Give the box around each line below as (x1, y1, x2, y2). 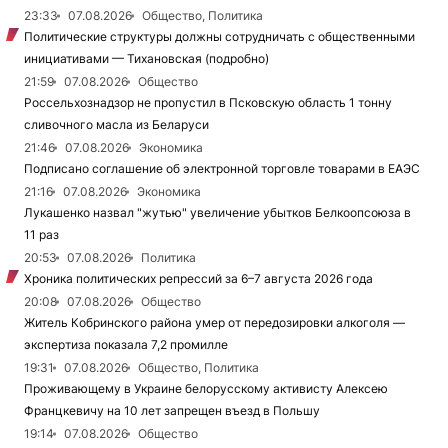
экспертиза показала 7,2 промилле (24, 336, 228, 352)
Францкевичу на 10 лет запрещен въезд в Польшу (24, 402, 320, 418)
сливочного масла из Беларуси (24, 116, 209, 132)
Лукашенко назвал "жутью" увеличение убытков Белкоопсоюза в (24, 204, 411, 220)
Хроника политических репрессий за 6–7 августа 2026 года (24, 270, 373, 286)
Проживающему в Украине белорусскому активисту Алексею (24, 380, 388, 396)
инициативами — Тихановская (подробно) (24, 50, 269, 66)
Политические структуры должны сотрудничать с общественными (24, 28, 415, 44)
